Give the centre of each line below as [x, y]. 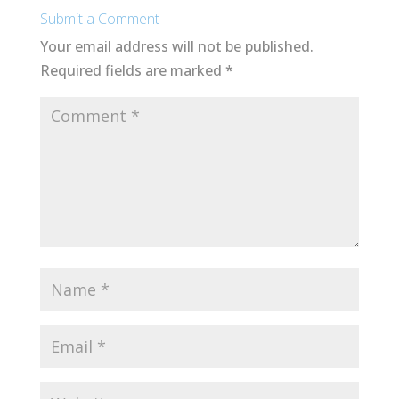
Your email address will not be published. [176, 46]
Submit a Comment [99, 18]
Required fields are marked [132, 70]
